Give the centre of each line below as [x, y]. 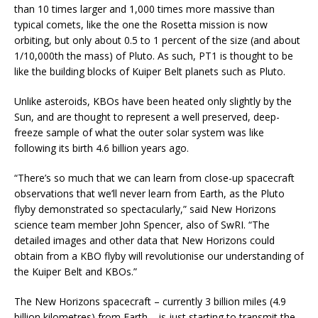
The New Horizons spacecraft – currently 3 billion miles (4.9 [150, 302]
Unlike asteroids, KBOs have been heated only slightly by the [153, 102]
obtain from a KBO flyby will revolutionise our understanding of [159, 256]
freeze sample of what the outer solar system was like [139, 133]
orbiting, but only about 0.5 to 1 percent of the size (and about [157, 40]
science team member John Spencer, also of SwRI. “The [142, 225]
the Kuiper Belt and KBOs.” [76, 272]
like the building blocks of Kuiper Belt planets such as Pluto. [150, 72]
